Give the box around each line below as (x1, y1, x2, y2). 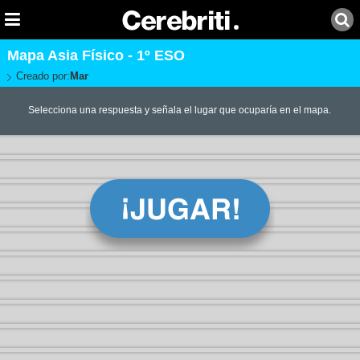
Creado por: (15, 70, 70, 82)
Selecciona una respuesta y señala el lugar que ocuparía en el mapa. (28, 104, 332, 117)
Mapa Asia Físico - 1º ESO (6, 47, 185, 63)
